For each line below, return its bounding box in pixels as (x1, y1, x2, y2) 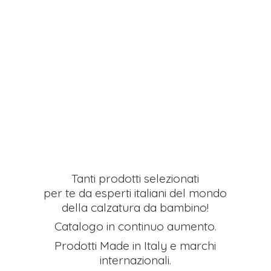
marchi (180, 238, 217, 253)
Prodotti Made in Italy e (54, 238, 180, 253)
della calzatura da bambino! (62, 200, 209, 215)
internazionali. (99, 253, 171, 268)
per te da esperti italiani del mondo (44, 185, 227, 200)
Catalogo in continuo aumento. (54, 219, 217, 234)
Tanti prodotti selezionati (71, 171, 200, 186)
